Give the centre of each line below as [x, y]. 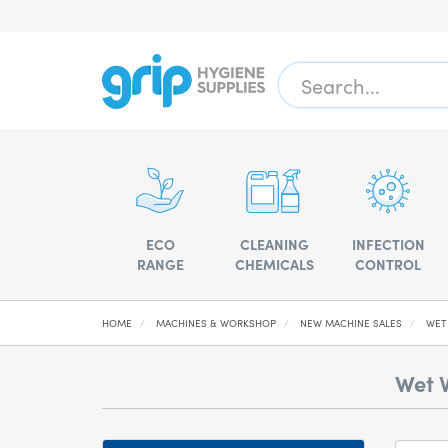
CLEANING [274, 243]
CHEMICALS [274, 263]
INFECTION [388, 243]
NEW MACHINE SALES [351, 323]
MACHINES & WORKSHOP [216, 323]
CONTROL [388, 263]
